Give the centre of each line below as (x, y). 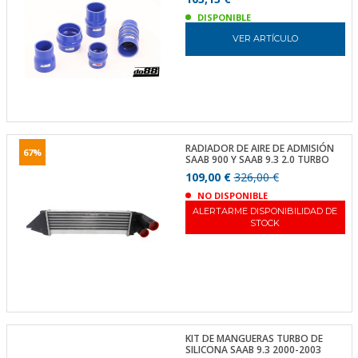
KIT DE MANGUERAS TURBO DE (254, 338)
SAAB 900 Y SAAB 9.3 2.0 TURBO (257, 159)
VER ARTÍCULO (265, 38)
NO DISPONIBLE (232, 195)
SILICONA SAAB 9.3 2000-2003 (253, 349)
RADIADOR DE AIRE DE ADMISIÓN (259, 148)
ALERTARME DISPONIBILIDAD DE (265, 211)
